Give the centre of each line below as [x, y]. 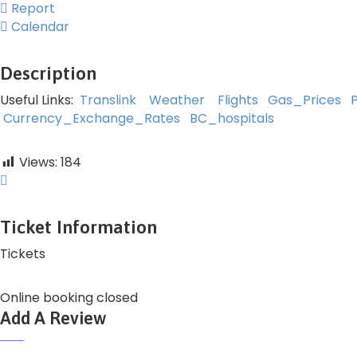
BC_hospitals [232, 118]
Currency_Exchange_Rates [92, 118]
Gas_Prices [304, 100]
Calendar [39, 26]
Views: [38, 162]
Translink [108, 100]
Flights [238, 100]
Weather [177, 100]
